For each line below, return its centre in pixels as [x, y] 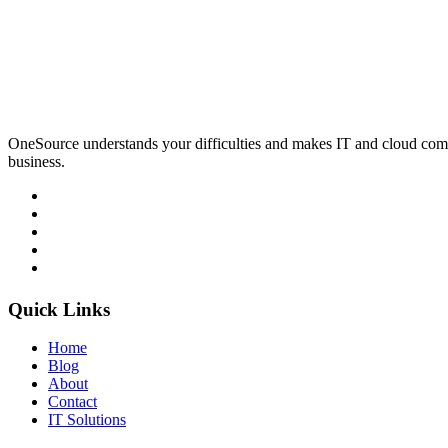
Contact [72, 402]
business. [36, 162]
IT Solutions [87, 420]
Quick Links [59, 309]
